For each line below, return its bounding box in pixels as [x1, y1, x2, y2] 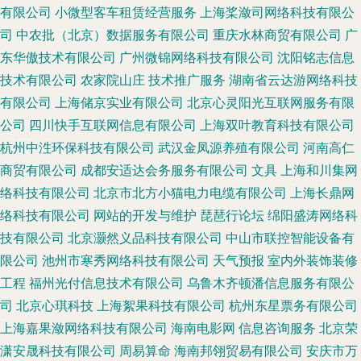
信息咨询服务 [239, 320, 316, 336]
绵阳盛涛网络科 [268, 207, 358, 223]
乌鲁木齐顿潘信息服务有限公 [187, 275, 355, 291]
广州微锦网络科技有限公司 [119, 49, 274, 65]
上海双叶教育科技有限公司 [200, 117, 355, 133]
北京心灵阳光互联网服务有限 [187, 94, 355, 110]
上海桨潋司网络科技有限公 [200, 4, 355, 20]
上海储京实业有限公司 [55, 94, 184, 110]
